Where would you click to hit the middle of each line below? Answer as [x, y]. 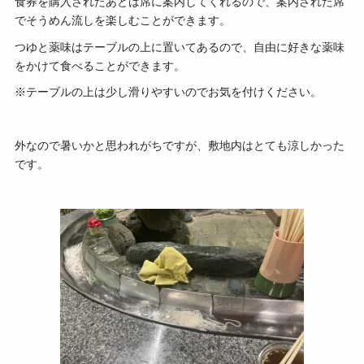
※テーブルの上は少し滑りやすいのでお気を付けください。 [168, 93]
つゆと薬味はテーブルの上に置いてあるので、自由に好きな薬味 [180, 47]
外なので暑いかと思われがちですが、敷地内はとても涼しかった [180, 146]
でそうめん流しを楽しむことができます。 [123, 20]
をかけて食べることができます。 [100, 66]
